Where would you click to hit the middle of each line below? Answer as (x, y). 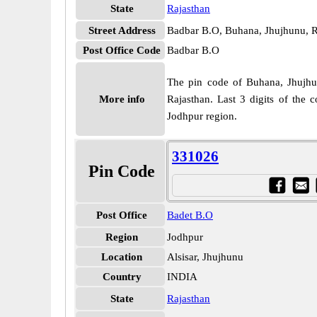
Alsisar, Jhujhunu (205, 257)
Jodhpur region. (202, 116)
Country (122, 277)
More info (122, 99)
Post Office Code (122, 50)
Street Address (122, 30)
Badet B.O (190, 215)
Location (122, 257)
